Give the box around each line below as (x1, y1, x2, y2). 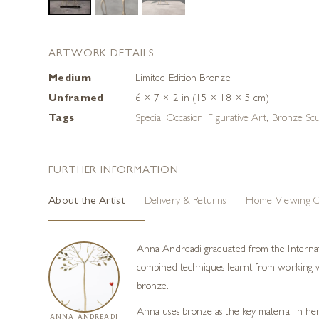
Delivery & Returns (144, 196, 226, 207)
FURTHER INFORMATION (48, 165, 179, 177)
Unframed (48, 93, 104, 105)
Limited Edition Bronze (135, 73, 231, 85)
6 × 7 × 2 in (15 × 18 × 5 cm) (135, 93, 270, 105)
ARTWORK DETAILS (48, 48, 154, 60)
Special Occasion (135, 113, 204, 125)
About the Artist (48, 196, 125, 207)
